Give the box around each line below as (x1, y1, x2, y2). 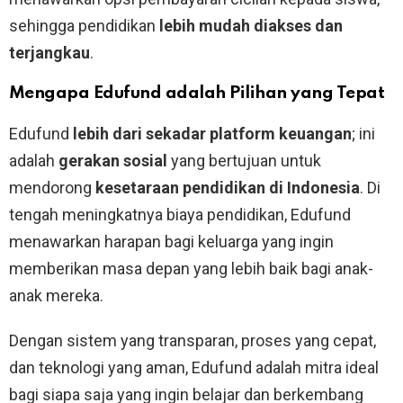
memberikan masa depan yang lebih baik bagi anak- (9, 258, 373, 278)
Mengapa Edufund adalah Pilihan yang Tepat (9, 84, 385, 102)
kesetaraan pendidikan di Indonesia (95, 177, 360, 197)
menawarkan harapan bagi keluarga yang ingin (9, 231, 334, 251)
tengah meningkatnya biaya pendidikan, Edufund (9, 204, 351, 224)
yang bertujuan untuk (167, 150, 321, 170)
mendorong (9, 177, 95, 197)
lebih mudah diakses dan (159, 15, 343, 35)
